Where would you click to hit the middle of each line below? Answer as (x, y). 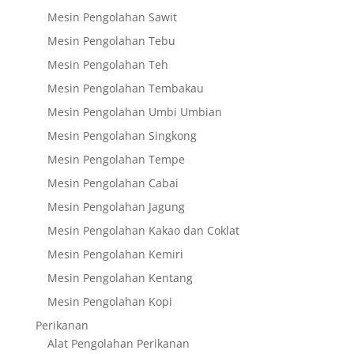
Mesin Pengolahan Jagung (116, 206)
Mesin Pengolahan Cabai (113, 183)
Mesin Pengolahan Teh (107, 64)
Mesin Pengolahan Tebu (111, 40)
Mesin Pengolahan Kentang (120, 277)
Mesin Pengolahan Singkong (122, 135)
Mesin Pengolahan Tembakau (125, 88)
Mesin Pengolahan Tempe (116, 159)
